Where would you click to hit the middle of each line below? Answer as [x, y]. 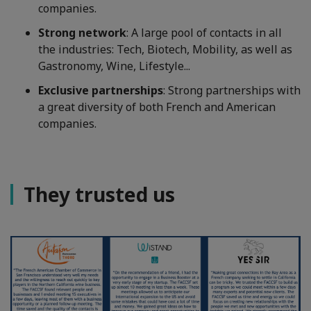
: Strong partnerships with [232, 91]
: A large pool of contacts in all [204, 33]
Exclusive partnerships [101, 91]
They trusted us [99, 195]
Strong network [82, 33]
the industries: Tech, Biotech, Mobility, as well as [165, 50]
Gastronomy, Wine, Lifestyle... [114, 66]
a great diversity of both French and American [157, 107]
